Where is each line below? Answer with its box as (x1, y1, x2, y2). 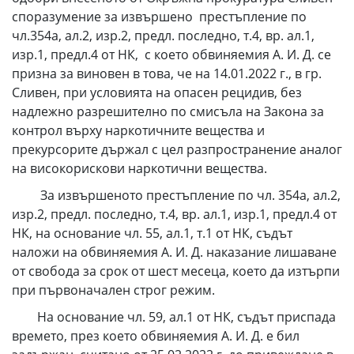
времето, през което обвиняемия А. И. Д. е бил (12, 327, 299, 345)
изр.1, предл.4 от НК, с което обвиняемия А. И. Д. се (12, 46, 331, 63)
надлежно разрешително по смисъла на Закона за (12, 103, 324, 120)
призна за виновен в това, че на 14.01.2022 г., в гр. (12, 65, 322, 82)
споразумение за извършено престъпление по (12, 8, 307, 25)
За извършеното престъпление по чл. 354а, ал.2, (12, 186, 341, 204)
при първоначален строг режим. (12, 281, 215, 299)
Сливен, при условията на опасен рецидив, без (12, 84, 302, 101)
